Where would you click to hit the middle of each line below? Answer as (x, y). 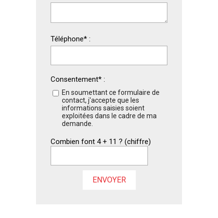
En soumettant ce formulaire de (111, 93)
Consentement (74, 80)
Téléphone (67, 39)
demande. (77, 124)
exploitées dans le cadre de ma (109, 116)
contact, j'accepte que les (100, 100)
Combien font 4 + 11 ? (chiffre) (101, 142)
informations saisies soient (103, 108)
